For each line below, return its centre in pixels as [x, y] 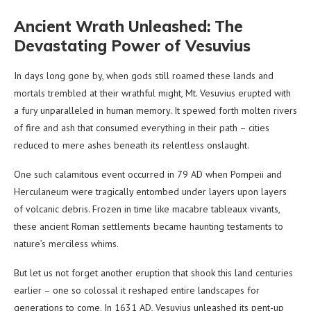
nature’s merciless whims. [66, 243]
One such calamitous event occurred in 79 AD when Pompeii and [148, 174]
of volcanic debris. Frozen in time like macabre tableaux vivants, [147, 209]
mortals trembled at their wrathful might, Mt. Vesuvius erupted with [152, 93]
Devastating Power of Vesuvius [132, 45]
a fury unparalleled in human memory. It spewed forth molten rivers [155, 110]
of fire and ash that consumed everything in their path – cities [142, 127]
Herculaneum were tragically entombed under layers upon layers [150, 191]
